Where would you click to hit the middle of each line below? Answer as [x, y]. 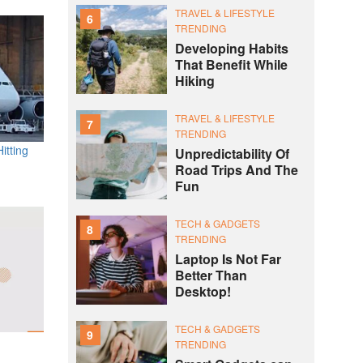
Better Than [211, 275]
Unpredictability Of [232, 154]
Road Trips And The [236, 170]
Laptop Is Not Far [228, 259]
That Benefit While [231, 64]
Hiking [194, 81]
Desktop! [203, 291]
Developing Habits [231, 48]
